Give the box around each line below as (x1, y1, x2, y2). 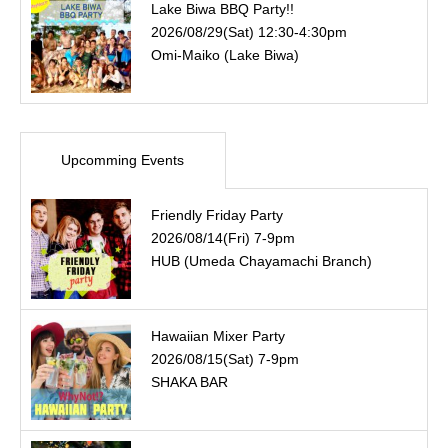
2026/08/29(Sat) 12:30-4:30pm (151, 24, 347, 41)
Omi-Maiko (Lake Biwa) (151, 47, 299, 64)
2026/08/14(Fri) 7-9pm (151, 230, 295, 247)
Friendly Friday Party (151, 207, 283, 224)
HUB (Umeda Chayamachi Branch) (151, 253, 372, 270)
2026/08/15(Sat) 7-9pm (151, 351, 299, 368)
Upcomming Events (61, 152, 185, 169)
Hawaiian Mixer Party (151, 328, 285, 345)
